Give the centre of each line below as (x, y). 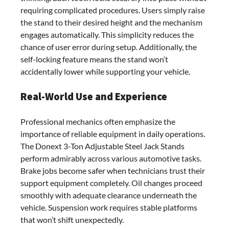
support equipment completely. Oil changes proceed (111, 182)
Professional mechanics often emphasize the (98, 121)
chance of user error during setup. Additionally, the (109, 47)
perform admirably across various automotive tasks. (111, 158)
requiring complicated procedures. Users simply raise (113, 10)
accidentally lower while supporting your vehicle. (105, 71)
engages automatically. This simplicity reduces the (107, 34)
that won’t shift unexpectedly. (72, 219)
